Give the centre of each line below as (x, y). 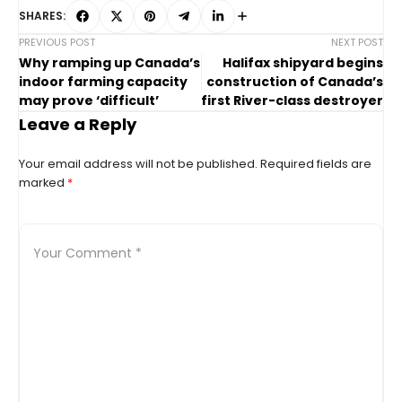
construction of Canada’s (295, 82)
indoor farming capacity (103, 82)
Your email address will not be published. (138, 164)
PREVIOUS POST (57, 43)
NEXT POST (357, 43)
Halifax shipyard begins (303, 63)
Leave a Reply (78, 125)
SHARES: (42, 17)
